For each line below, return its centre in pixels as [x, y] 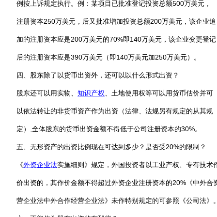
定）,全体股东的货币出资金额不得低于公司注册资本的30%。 [109, 129]
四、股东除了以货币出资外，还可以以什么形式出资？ [98, 75]
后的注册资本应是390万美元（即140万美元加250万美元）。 [108, 57]
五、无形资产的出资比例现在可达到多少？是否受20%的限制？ [111, 147]
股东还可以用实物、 [47, 93]
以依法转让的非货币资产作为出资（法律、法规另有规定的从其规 [115, 111]
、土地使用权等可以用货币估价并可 [159, 93]
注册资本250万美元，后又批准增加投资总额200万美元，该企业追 [116, 21]
